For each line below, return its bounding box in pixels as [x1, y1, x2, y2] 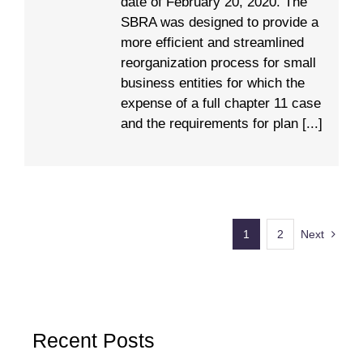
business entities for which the [121, 75, 305, 92]
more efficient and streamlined [121, 35, 304, 51]
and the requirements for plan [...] [121, 116, 322, 132]
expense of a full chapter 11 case [121, 96, 321, 112]
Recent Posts [32, 329, 155, 352]
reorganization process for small [121, 55, 316, 71]
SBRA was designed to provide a [121, 15, 318, 31]
